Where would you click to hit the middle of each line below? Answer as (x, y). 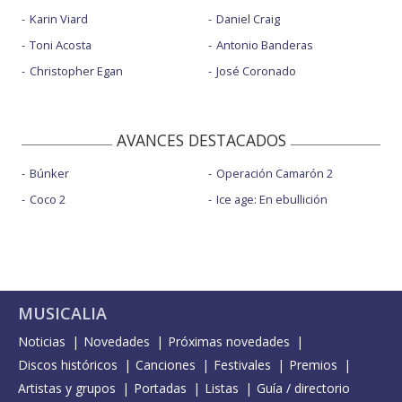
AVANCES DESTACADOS (201, 140)
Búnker (49, 173)
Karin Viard (59, 18)
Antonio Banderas (264, 44)
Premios (313, 364)
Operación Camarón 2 (274, 173)
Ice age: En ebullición (271, 199)
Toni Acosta (61, 44)
